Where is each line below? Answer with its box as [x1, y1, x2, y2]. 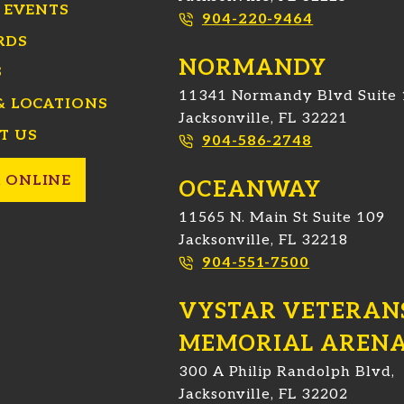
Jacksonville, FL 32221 [178, 110, 348, 127]
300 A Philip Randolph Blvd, [178, 363, 395, 381]
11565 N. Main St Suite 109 [178, 209, 385, 226]
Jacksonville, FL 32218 [178, 232, 348, 249]
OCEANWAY [178, 177, 322, 203]
